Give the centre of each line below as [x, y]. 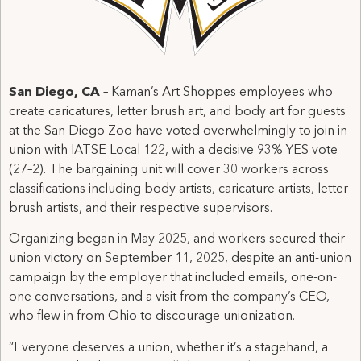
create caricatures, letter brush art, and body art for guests [177, 112]
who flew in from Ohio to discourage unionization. [152, 317]
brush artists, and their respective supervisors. [141, 209]
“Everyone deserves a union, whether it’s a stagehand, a [168, 348]
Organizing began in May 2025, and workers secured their [177, 240]
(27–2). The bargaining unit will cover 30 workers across [169, 170]
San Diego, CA [54, 93]
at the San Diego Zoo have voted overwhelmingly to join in [178, 131]
